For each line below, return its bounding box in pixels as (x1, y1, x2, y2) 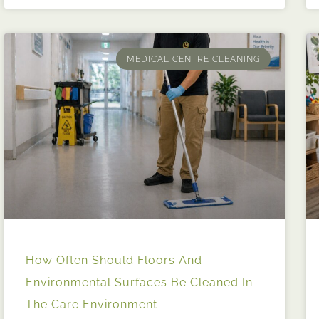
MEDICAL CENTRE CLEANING (126, 53, 261, 64)
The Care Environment (26, 297, 157, 311)
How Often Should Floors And (26, 253, 202, 267)
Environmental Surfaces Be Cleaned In (26, 275, 253, 289)
